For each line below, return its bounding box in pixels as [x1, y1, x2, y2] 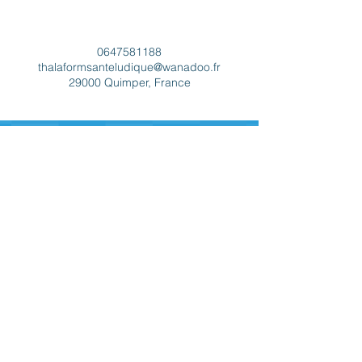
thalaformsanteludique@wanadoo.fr [38, 60, 221, 74]
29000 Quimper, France [68, 75, 191, 90]
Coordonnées [78, 11, 181, 29]
